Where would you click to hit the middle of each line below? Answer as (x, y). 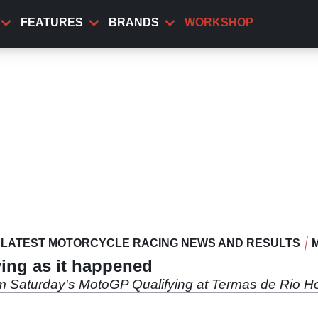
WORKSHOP (219, 22)
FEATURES (52, 22)
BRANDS (134, 22)
